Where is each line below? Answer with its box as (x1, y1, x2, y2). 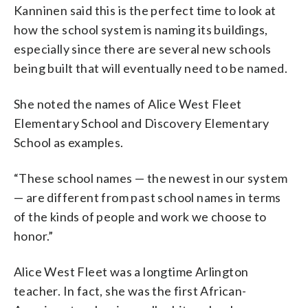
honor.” (14, 228, 54, 243)
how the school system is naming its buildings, (14, 21, 268, 37)
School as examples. (14, 134, 124, 150)
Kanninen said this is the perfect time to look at (14, 2, 276, 18)
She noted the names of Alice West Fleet (14, 96, 242, 111)
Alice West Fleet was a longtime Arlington (14, 263, 249, 279)
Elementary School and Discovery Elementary (14, 115, 269, 131)
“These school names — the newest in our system (14, 170, 288, 186)
